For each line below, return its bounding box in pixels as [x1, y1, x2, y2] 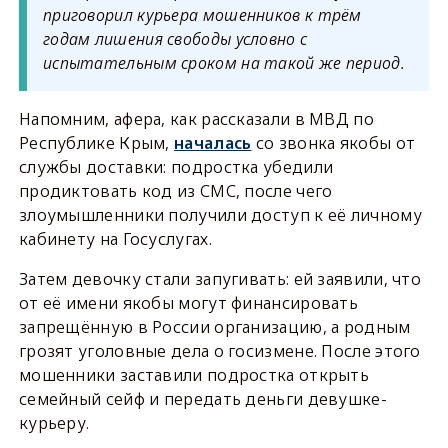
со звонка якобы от [251, 132, 416, 155]
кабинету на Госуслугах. [18, 228, 212, 251]
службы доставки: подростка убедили [18, 156, 334, 179]
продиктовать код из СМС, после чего [18, 180, 333, 203]
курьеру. [18, 412, 90, 435]
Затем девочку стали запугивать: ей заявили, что [18, 268, 422, 291]
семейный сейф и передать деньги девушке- [18, 388, 387, 411]
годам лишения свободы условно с [42, 28, 308, 51]
